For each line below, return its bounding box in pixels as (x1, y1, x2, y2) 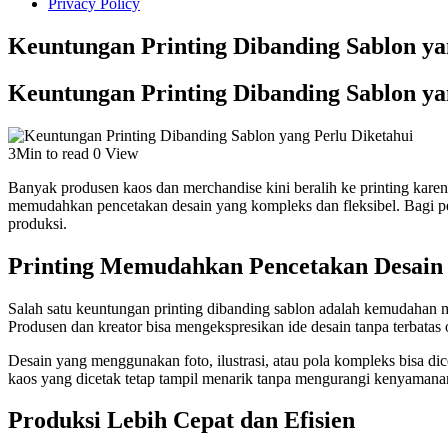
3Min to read (8, 144, 89, 162)
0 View (93, 144, 139, 162)
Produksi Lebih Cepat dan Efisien (8, 407, 355, 434)
